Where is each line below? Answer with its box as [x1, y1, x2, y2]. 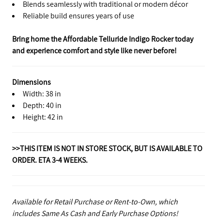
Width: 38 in [23, 89, 61, 99]
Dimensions [12, 77, 51, 87]
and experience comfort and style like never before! [12, 46, 177, 56]
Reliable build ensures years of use [23, 11, 134, 21]
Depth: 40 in [23, 100, 62, 110]
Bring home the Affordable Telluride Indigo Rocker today [12, 34, 193, 44]
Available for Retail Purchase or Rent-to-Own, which [12, 197, 178, 207]
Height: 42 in [23, 112, 63, 122]
